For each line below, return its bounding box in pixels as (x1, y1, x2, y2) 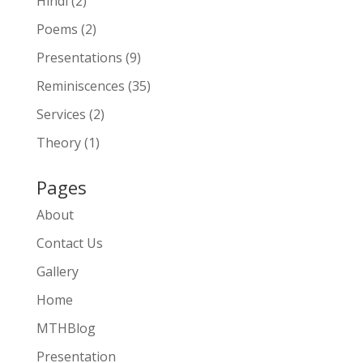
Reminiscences (36, 77, 125, 96)
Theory (36, 134, 81, 152)
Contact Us (36, 234, 103, 253)
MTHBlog (36, 319, 96, 338)
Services (36, 105, 86, 124)
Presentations (36, 49, 122, 67)
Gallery (36, 263, 79, 281)
